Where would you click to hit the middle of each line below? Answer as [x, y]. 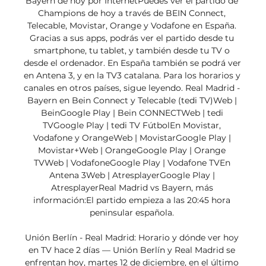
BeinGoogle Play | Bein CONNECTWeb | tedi [132, 113]
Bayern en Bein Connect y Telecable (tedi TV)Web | [132, 101]
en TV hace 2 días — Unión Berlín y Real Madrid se [132, 250]
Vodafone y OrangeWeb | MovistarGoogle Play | [132, 138]
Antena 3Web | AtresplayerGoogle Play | [132, 175]
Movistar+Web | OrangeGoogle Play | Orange [132, 151]
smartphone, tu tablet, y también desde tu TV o [132, 51]
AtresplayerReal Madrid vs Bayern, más [132, 188]
